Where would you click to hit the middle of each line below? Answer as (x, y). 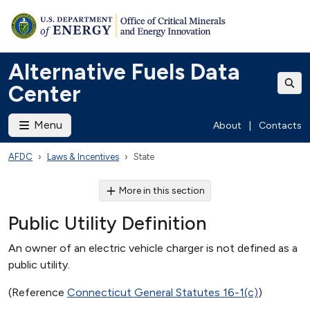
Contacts (280, 125)
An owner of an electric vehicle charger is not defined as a (153, 248)
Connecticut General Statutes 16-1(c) (163, 292)
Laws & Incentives (83, 157)
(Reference (38, 292)
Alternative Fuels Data (124, 72)
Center (45, 94)
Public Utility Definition (107, 223)
